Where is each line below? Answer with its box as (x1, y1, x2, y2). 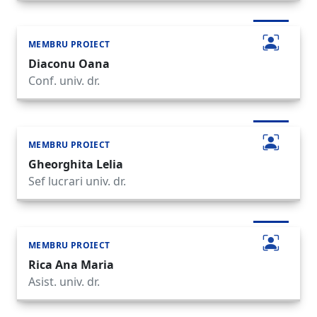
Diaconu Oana (28, 56, 110, 72)
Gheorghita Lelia (28, 156, 123, 172)
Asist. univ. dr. (28, 273, 100, 289)
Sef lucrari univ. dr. (28, 173, 126, 189)
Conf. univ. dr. (28, 73, 100, 89)
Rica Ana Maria (28, 256, 114, 272)
